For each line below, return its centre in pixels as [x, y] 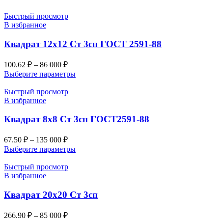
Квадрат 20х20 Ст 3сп [51, 194]
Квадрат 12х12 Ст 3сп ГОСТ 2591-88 [83, 44]
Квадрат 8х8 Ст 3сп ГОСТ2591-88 [77, 119]
